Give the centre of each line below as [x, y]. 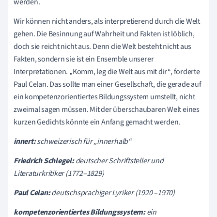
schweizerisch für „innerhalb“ [83, 142]
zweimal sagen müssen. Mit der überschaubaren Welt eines [107, 110]
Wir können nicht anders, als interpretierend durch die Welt [107, 22]
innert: [25, 142]
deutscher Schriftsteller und [119, 161]
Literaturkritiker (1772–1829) [59, 174]
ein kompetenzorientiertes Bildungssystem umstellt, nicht [104, 97]
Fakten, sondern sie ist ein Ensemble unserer [84, 59]
